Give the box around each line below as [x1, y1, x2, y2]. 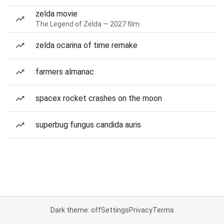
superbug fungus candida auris [35, 120, 141, 129]
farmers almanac [35, 67, 94, 76]
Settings [100, 206, 129, 214]
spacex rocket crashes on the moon [35, 93, 162, 103]
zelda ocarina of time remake [35, 40, 137, 50]
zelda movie [35, 9, 77, 18]
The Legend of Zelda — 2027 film [35, 20, 139, 28]
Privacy [128, 206, 152, 214]
